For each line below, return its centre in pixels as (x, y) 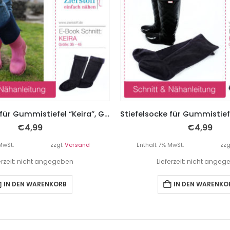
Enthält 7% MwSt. (160, 145)
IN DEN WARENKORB (35, 184)
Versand (77, 145)
